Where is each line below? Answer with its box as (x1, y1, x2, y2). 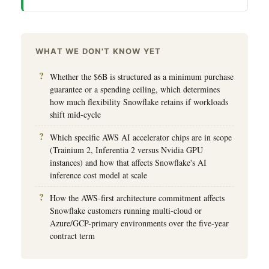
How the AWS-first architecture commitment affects (50, 192, 225, 204)
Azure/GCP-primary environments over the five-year (50, 217, 229, 229)
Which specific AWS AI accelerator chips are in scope (50, 131, 232, 143)
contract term (50, 229, 95, 241)
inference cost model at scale (50, 169, 147, 181)
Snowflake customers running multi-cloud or (50, 204, 202, 216)
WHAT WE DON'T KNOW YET (35, 46, 162, 56)
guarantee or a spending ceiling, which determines (50, 83, 220, 95)
